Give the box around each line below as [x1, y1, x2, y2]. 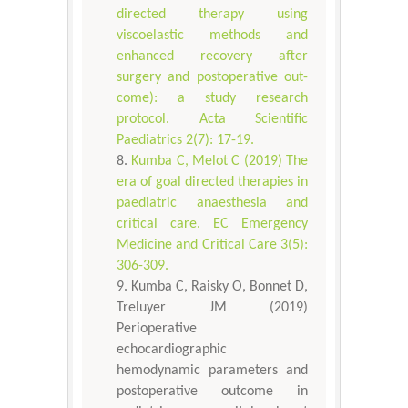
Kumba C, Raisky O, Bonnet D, [131, 280, 308, 295]
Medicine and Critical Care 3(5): [117, 238, 308, 253]
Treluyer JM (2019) [117, 301, 308, 316]
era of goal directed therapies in [117, 175, 308, 190]
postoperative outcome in [117, 384, 308, 400]
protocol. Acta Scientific [117, 112, 308, 127]
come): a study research [117, 91, 308, 107]
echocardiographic [117, 342, 227, 358]
